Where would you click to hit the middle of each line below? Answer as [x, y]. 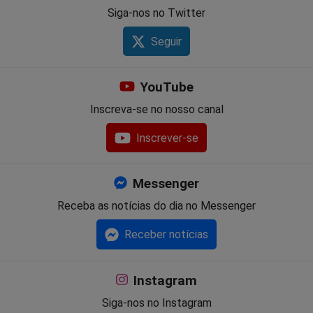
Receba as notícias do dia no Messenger [156, 206]
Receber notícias [167, 235]
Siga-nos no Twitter [156, 13]
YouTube [165, 88]
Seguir [167, 42]
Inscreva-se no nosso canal [156, 110]
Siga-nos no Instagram [156, 303]
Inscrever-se [168, 138]
